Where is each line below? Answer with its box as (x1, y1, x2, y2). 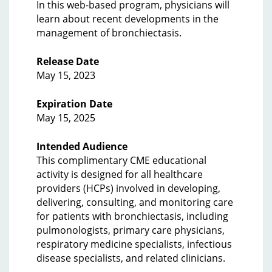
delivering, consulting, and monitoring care (36, 195, 233, 209)
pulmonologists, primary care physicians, (36, 223, 225, 237)
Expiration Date (36, 97, 112, 110)
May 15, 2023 (36, 69, 95, 82)
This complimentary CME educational (36, 154, 206, 167)
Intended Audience (36, 140, 127, 153)
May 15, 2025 (36, 111, 95, 124)
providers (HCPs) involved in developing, (36, 182, 220, 195)
